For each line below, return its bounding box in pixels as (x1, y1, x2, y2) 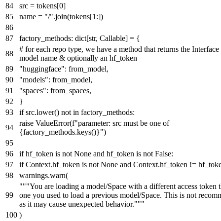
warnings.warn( (19, 171, 68, 180)
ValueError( (34, 118, 72, 127)
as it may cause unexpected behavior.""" (19, 199, 145, 208)
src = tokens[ (19, 1, 59, 10)
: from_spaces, (46, 86, 91, 95)
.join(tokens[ (53, 12, 92, 21)
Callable (100, 34, 125, 42)
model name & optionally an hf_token (19, 53, 137, 62)
